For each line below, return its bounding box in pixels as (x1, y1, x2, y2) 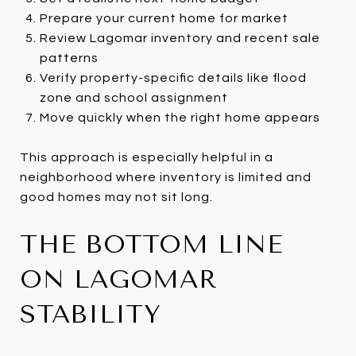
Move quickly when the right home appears (39, 110, 320, 124)
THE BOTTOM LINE (20, 229, 283, 259)
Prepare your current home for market (39, 11, 288, 25)
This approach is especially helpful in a (20, 150, 273, 164)
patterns (39, 51, 99, 64)
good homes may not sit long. (20, 190, 213, 203)
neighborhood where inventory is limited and (20, 170, 311, 184)
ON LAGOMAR (20, 264, 218, 294)
